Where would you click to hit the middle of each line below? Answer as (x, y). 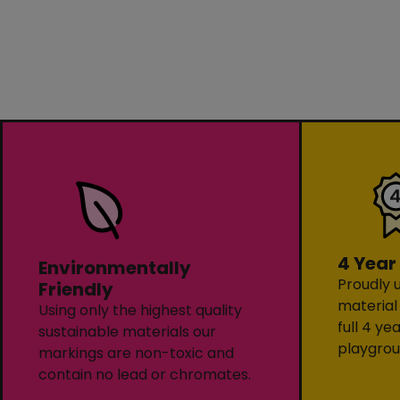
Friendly (76, 289)
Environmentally (115, 267)
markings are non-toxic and (136, 353)
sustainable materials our (127, 331)
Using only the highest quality (140, 310)
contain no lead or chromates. (145, 374)
